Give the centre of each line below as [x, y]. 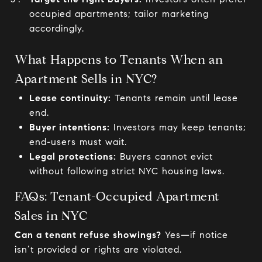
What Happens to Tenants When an [119, 59]
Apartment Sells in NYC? [86, 79]
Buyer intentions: [69, 127]
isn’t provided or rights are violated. [98, 249]
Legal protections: [73, 156]
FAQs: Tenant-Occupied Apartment [117, 196]
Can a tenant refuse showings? [88, 235]
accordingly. [56, 28]
